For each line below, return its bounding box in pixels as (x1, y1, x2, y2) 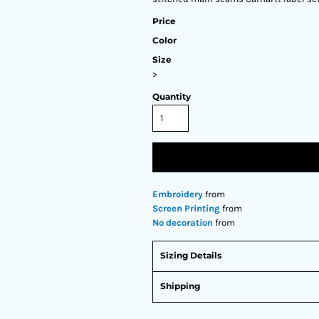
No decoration (152, 217, 213, 228)
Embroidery (152, 189, 203, 199)
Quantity (152, 91, 191, 102)
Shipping (160, 281, 200, 291)
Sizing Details (160, 250, 221, 261)
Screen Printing (152, 203, 220, 214)
